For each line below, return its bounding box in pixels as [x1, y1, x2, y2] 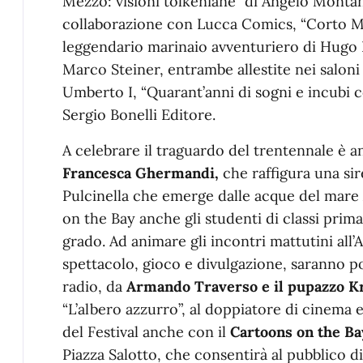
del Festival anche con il [62, 322, 230, 341]
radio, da [62, 276, 126, 296]
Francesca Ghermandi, [62, 163, 223, 182]
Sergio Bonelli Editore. [62, 105, 216, 124]
